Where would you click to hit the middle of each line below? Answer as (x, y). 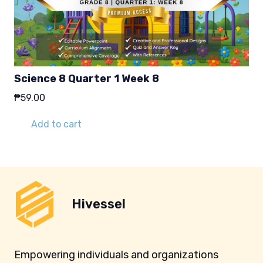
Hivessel (99, 204)
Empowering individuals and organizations (116, 254)
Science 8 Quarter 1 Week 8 (87, 78)
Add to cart (56, 124)
